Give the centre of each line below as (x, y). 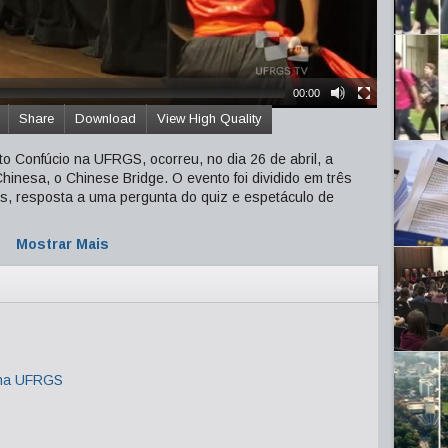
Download (105, 118)
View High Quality (209, 118)
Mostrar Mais (62, 244)
